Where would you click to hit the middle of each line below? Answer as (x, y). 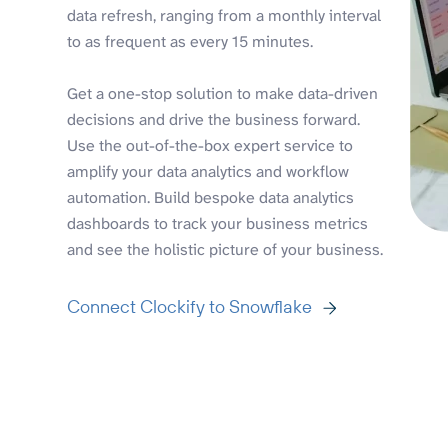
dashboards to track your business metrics (218, 224)
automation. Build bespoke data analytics (211, 198)
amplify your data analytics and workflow (208, 172)
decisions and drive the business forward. (214, 120)
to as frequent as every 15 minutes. (190, 42)
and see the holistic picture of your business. (225, 250)
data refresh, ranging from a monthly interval (224, 16)
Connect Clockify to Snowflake (190, 307)
